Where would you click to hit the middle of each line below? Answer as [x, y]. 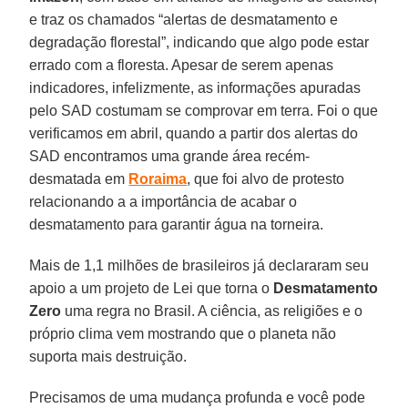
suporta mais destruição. [108, 356]
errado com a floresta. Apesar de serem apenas [182, 65]
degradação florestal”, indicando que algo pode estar [199, 42]
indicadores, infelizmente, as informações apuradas [195, 87]
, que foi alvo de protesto [266, 178]
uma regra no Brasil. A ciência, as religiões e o [212, 311]
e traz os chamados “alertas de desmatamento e [184, 19]
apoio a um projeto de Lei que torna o [152, 288]
